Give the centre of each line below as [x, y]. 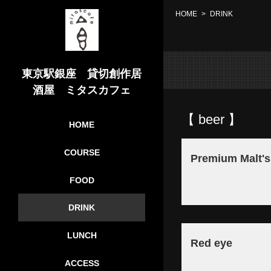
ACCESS [82, 263]
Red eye [211, 243]
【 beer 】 [211, 119]
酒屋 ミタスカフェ [82, 90]
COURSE [82, 152]
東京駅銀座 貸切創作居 [82, 74]
